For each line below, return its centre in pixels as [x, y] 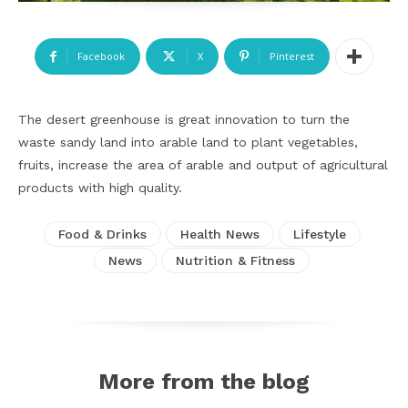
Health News [219, 235]
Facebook [101, 56]
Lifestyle [319, 235]
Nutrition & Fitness [235, 261]
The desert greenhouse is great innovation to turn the [184, 120]
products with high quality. [100, 188]
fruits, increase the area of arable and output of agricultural [203, 165]
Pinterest [292, 56]
